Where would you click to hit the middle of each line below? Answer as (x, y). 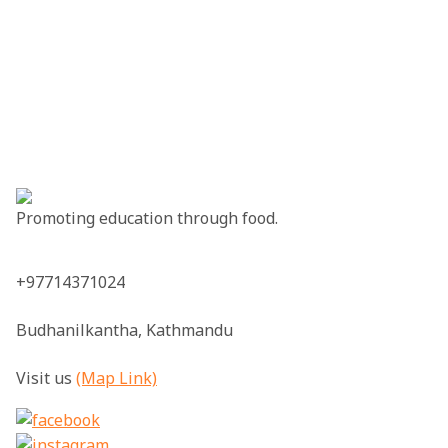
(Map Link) (116, 378)
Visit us (46, 378)
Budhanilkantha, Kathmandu (124, 330)
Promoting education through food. (147, 218)
